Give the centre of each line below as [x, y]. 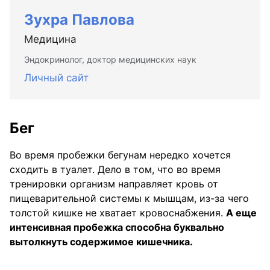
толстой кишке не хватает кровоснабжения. [118, 212]
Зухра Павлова [79, 19]
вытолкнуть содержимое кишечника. [101, 241]
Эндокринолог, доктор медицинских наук [110, 59]
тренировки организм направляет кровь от [114, 184]
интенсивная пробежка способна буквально [117, 227]
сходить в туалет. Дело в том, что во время [115, 169]
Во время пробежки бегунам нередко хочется [120, 155]
